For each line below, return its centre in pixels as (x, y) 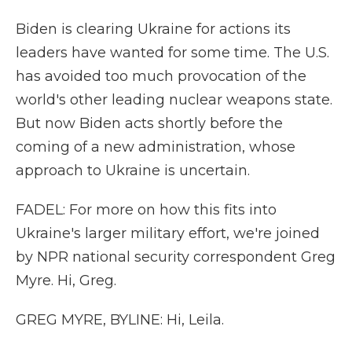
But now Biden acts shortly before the (149, 123)
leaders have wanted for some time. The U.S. (172, 53)
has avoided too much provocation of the (161, 76)
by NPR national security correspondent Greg (176, 257)
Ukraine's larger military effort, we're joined (168, 233)
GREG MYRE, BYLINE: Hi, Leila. (120, 320)
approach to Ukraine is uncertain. (133, 170)
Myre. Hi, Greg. (66, 280)
